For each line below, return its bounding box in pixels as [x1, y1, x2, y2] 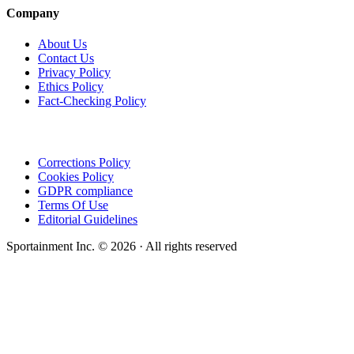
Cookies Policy [38, 170, 114, 184]
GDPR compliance [38, 184, 133, 198]
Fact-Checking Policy [38, 93, 146, 107]
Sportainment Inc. [6, 239, 95, 254]
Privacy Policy [38, 65, 111, 79]
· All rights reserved [139, 239, 237, 254]
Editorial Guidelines [38, 213, 137, 227]
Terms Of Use [38, 198, 108, 213]
